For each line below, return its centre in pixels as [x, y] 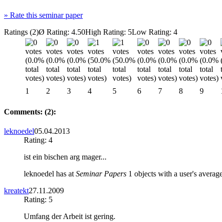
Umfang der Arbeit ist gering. [70, 217]
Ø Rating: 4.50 [62, 32]
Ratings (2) [21, 32]
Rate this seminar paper [45, 15]
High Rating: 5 [109, 32]
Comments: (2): [30, 112]
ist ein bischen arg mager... [65, 157]
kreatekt [16, 191]
